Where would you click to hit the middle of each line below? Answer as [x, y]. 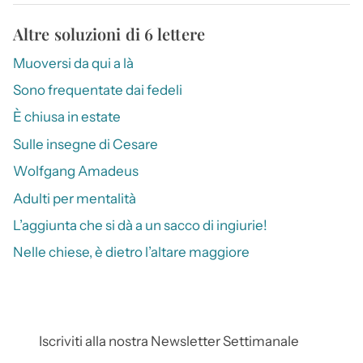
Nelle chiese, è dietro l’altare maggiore [131, 252]
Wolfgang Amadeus [76, 171]
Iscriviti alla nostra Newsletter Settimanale [169, 342]
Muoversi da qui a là [73, 63]
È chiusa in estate [67, 117]
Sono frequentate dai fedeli [98, 90]
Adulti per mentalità [75, 198]
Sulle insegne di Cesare [85, 144]
